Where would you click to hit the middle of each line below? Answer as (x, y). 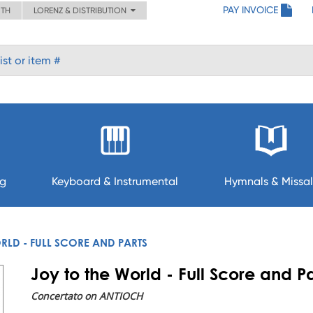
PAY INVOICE (250, 10)
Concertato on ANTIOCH (87, 296)
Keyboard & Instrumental (115, 181)
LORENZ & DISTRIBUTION (82, 10)
